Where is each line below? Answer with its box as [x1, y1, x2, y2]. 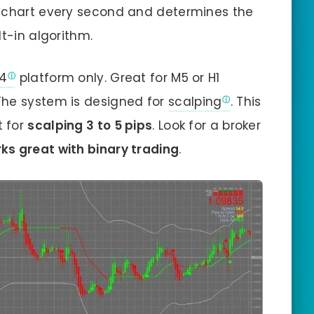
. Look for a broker [152, 117, 261, 135]
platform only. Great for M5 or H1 [15, 69, 220, 87]
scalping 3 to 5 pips [27, 117, 153, 135]
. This [230, 93, 261, 111]
